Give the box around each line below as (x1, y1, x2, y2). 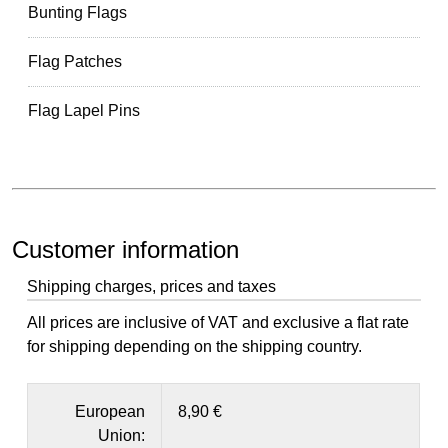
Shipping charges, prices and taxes (27, 278, 277, 296)
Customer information (12, 236, 240, 264)
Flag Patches (28, 53, 123, 71)
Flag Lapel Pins (28, 102, 141, 120)
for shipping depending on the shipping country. (27, 338, 363, 355)
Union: (98, 427, 146, 444)
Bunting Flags (28, 4, 128, 22)
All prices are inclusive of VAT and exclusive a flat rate (27, 314, 410, 331)
